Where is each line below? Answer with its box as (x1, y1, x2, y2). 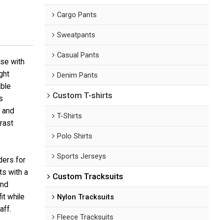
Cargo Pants (57, 10, 97, 19)
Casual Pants (57, 50, 100, 59)
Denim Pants (57, 70, 98, 80)
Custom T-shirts (53, 90, 113, 100)
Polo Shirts (57, 131, 93, 140)
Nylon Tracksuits (57, 192, 114, 201)
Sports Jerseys (57, 151, 107, 161)
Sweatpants (57, 30, 96, 39)
